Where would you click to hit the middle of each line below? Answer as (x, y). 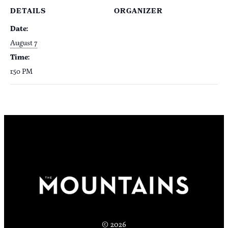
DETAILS (28, 12)
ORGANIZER (138, 12)
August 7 (24, 43)
